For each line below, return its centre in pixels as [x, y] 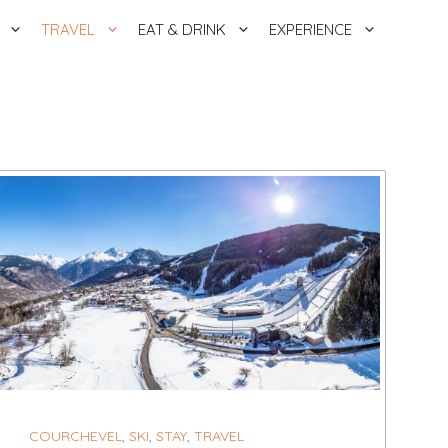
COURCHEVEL [75, 436]
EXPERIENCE [310, 29]
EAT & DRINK [182, 29]
